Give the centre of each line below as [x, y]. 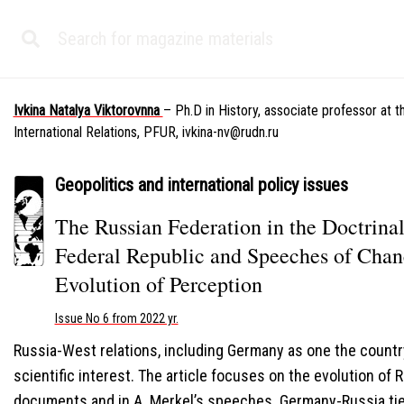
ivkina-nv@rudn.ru [230, 132]
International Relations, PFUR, [97, 132]
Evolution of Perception [158, 284]
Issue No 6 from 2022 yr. [116, 318]
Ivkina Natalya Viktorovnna [88, 110]
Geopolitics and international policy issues [201, 185]
